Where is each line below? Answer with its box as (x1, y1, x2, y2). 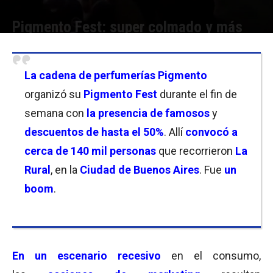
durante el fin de (157, 88, 237, 101)
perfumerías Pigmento (94, 69, 207, 82)
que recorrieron (156, 144, 235, 157)
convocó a (185, 126, 238, 138)
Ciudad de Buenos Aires (80, 163, 199, 176)
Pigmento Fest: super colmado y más (12, 18, 243, 36)
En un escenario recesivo (12, 249, 161, 262)
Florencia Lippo (27, 41, 77, 49)
